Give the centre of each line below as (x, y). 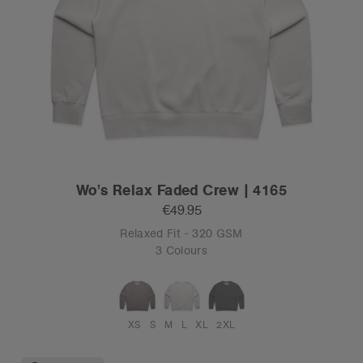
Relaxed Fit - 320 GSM (181, 233)
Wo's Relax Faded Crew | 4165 (181, 190)
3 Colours (181, 250)
